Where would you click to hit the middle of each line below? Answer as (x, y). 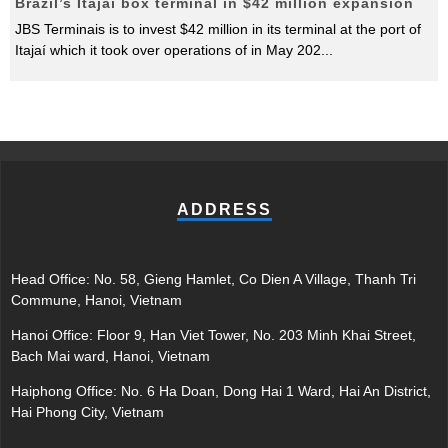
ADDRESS (224, 209)
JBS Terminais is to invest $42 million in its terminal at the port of (218, 29)
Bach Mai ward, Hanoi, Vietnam (110, 356)
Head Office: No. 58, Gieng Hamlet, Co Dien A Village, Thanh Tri (213, 279)
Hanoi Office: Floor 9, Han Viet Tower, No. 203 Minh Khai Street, (213, 335)
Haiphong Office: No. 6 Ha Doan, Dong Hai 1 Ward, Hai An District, (221, 391)
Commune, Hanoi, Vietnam (96, 300)
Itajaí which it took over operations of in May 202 (168, 50)
